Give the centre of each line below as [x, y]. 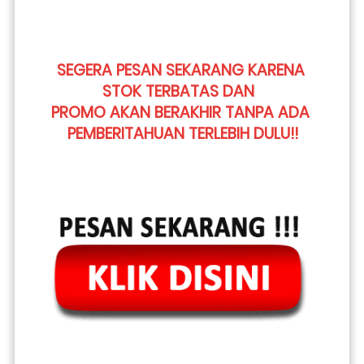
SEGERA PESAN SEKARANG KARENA [180, 70]
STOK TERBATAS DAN [180, 91]
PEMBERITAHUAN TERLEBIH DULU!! [182, 133]
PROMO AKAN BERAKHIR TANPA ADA [180, 112]
